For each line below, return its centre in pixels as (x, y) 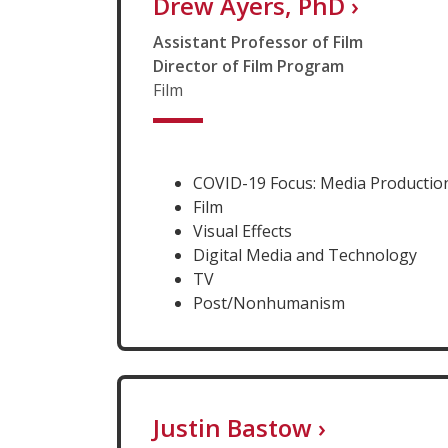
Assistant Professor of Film (258, 41)
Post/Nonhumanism (269, 302)
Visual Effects (242, 230)
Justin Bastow (232, 427)
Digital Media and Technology (305, 254)
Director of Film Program (248, 65)
